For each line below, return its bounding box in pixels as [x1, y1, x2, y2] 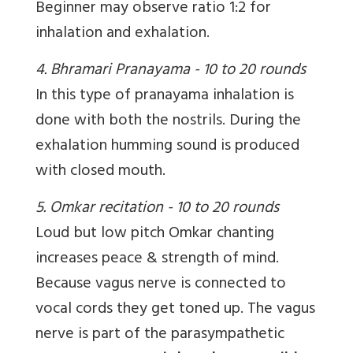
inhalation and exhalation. [35, 20, 210, 50]
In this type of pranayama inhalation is [35, 82, 294, 112]
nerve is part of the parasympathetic [35, 321, 284, 351]
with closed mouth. [35, 158, 165, 188]
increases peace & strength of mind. [35, 245, 279, 275]
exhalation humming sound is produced [35, 132, 299, 162]
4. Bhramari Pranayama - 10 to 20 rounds [35, 57, 306, 87]
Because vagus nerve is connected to [35, 270, 286, 300]
